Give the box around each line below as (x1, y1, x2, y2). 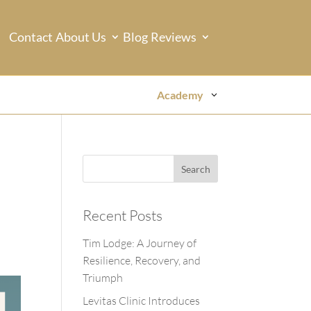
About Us (55, 29, 106, 44)
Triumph (83, 271, 124, 285)
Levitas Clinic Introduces (83, 294, 201, 308)
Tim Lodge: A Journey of (83, 236, 197, 250)
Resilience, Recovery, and (83, 253, 201, 267)
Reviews (150, 29, 196, 44)
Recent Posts (83, 206, 163, 224)
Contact (8, 29, 53, 44)
